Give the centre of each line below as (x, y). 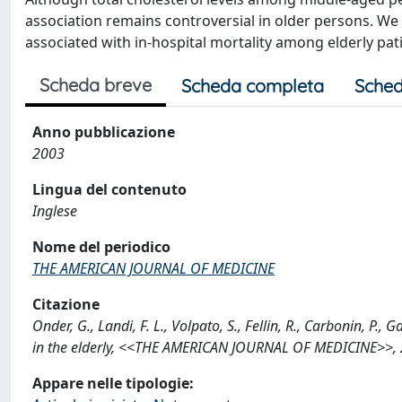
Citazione (66, 304)
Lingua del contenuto (109, 189)
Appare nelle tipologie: (113, 383)
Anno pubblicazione (104, 132)
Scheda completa (253, 86)
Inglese (55, 211)
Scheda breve (96, 85)
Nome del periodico (101, 247)
